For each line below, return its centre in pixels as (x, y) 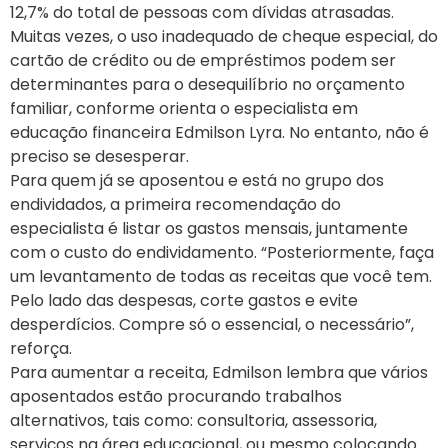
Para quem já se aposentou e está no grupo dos (197, 181)
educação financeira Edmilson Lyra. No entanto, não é (219, 133)
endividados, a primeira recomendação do (175, 205)
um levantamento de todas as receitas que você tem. (221, 277)
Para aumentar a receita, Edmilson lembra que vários (219, 373)
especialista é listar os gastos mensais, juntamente (209, 229)
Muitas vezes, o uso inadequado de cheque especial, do (224, 37)
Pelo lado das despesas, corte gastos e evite (184, 301)
